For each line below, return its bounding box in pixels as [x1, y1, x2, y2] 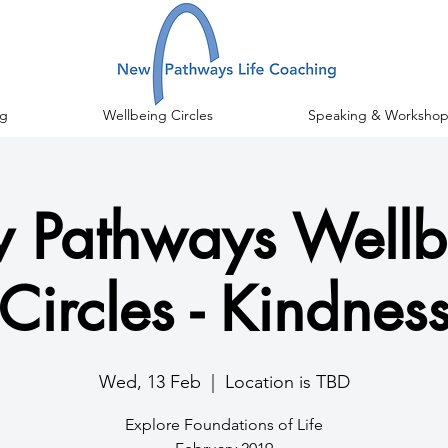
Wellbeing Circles [102, 106, 213, 124]
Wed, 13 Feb [98, 371, 201, 393]
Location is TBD [224, 371, 350, 393]
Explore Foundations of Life [125, 415, 323, 434]
